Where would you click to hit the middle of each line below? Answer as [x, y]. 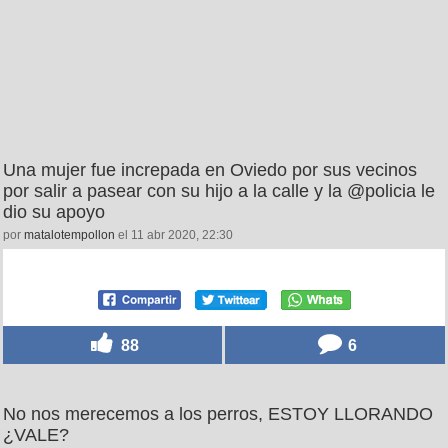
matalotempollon [69, 235]
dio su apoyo [54, 212]
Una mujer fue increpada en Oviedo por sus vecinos [210, 170]
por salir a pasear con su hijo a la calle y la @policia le [219, 191]
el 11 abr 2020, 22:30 [174, 235]
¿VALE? [36, 435]
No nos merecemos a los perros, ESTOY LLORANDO [218, 414]
